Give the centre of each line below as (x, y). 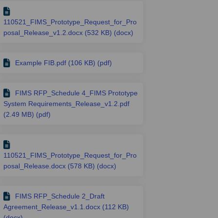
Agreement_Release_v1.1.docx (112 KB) (66, 207)
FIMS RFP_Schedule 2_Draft (60, 196)
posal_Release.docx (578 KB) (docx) (60, 166)
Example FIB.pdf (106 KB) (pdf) (64, 63)
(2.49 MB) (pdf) (27, 114)
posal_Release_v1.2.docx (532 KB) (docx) (69, 32)
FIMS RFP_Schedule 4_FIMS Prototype (77, 93)
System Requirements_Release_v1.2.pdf (67, 103)
